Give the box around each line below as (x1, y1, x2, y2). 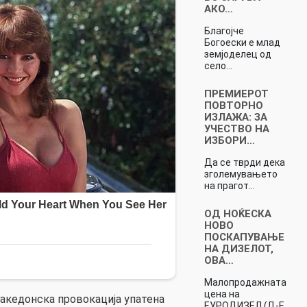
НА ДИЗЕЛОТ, (204, 242, 273, 255)
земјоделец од (204, 48, 271, 60)
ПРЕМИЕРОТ (204, 87, 269, 100)
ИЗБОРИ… (204, 134, 255, 147)
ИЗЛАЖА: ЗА (204, 110, 267, 123)
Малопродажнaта (204, 276, 286, 288)
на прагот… (204, 180, 255, 191)
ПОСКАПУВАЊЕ (204, 230, 284, 243)
